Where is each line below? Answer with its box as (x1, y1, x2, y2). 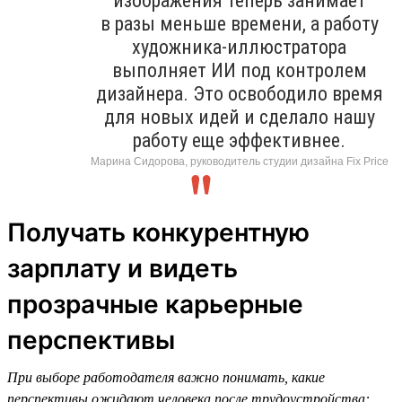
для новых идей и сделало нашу (103, 105, 375, 128)
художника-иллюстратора (132, 35, 346, 58)
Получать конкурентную (7, 216, 310, 248)
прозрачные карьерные (7, 288, 303, 319)
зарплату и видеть (7, 252, 238, 284)
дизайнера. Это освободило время (95, 82, 383, 105)
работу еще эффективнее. (133, 128, 345, 152)
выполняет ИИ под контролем (111, 58, 367, 82)
